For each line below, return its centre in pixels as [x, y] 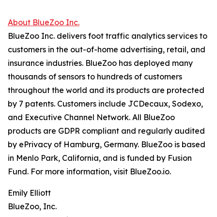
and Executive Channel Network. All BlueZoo [91, 117]
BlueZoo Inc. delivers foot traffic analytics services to [108, 36]
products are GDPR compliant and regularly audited [106, 131]
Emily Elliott [29, 193]
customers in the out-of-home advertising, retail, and [107, 50]
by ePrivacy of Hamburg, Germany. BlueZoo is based [107, 145]
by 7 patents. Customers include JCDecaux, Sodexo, [105, 104]
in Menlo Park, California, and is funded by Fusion [100, 158]
